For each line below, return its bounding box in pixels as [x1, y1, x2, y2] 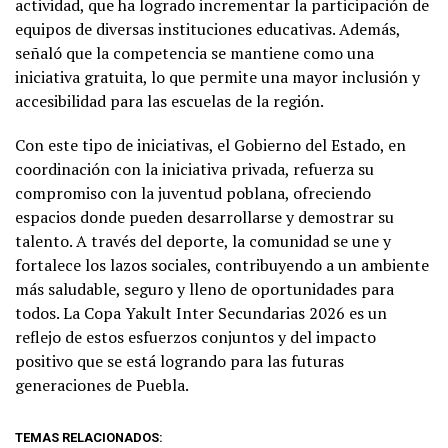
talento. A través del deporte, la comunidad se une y [15, 229, 391, 252]
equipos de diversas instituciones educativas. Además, [15, 17, 400, 40]
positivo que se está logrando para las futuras [15, 349, 344, 372]
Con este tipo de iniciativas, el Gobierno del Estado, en [15, 133, 406, 156]
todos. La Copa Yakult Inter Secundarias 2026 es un [15, 301, 387, 324]
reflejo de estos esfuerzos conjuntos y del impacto [15, 325, 376, 348]
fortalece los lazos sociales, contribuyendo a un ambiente [15, 253, 429, 276]
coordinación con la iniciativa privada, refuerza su [15, 157, 374, 180]
